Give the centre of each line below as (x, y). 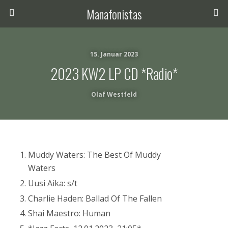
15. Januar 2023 (114, 54)
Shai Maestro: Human (69, 213)
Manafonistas (114, 14)
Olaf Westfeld (114, 94)
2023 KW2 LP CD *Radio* (114, 73)
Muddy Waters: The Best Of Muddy (95, 155)
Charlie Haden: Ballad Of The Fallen (95, 198)
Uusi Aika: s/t (53, 183)
